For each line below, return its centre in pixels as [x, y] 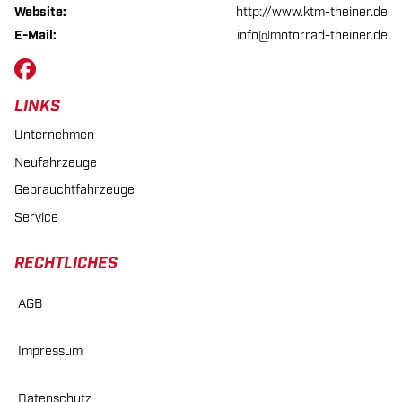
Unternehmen [54, 135]
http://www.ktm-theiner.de [312, 12]
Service [36, 217]
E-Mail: [35, 35]
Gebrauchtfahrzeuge [74, 190]
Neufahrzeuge [56, 162]
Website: [40, 12]
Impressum [50, 352]
